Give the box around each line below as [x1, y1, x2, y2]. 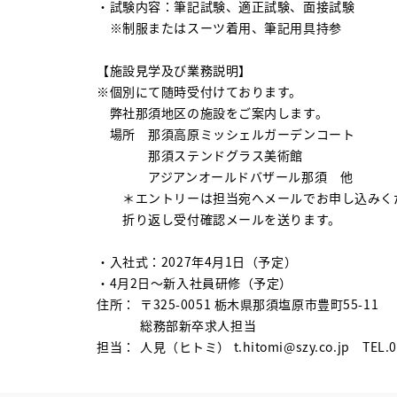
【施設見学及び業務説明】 [97, 61, 252, 79]
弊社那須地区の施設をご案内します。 [97, 104, 329, 121]
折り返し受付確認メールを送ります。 [97, 210, 341, 228]
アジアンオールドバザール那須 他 [97, 167, 354, 185]
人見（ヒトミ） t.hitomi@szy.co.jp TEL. [140, 338, 390, 355]
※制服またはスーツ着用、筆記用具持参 [97, 19, 342, 36]
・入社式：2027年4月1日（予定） [97, 253, 298, 270]
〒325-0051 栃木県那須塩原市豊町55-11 [140, 295, 379, 313]
